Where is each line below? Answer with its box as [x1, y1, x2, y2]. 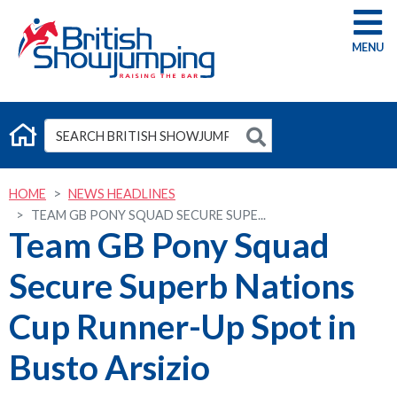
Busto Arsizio [9, 346, 210, 387]
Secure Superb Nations [9, 265, 354, 306]
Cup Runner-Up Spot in [9, 306, 356, 346]
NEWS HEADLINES [68, 186, 175, 201]
